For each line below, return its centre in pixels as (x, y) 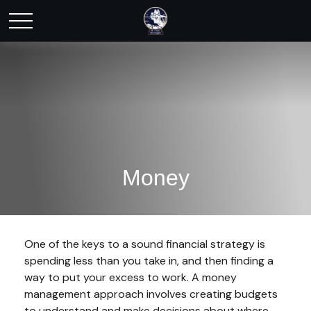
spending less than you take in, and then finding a (149, 261)
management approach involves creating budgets (151, 294)
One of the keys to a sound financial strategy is (145, 244)
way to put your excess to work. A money (131, 277)
